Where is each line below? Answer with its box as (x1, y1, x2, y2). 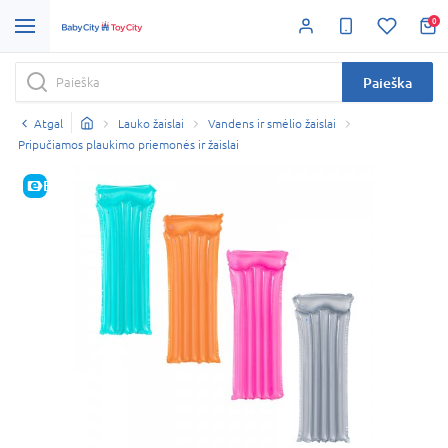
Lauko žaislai (118, 116, 184, 131)
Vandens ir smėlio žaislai (208, 116, 336, 131)
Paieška (363, 73, 412, 91)
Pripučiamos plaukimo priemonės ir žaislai (18, 137, 239, 152)
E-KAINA (43, 176, 98, 194)
